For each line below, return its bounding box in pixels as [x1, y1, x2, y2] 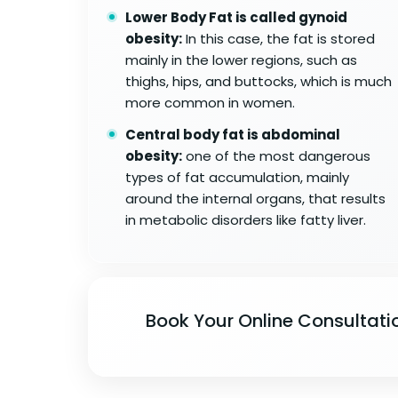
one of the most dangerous [182, 146, 370, 165]
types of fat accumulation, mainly [125, 167, 349, 187]
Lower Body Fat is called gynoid [125, 7, 347, 27]
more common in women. [125, 92, 295, 112]
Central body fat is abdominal [125, 124, 340, 144]
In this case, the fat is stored [182, 28, 375, 48]
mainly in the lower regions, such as [125, 50, 357, 69]
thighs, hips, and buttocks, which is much [125, 71, 392, 91]
